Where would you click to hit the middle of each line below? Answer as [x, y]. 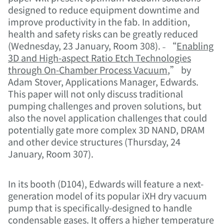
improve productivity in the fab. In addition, [99, 22]
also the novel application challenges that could [107, 118]
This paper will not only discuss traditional [95, 94]
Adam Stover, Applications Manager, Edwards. [103, 82]
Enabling [195, 46]
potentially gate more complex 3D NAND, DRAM [106, 130]
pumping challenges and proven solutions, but [105, 106]
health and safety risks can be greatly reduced [103, 34]
